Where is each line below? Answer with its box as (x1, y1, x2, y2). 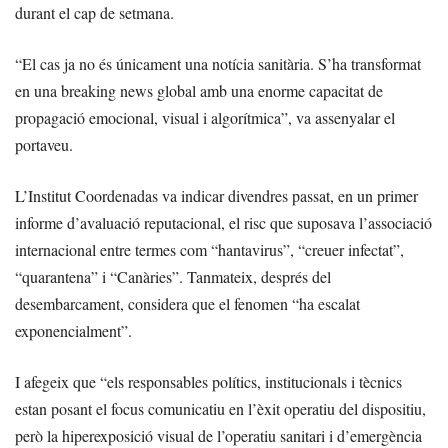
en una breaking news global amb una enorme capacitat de (15, 80, 383, 102)
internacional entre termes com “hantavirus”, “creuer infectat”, (15, 239, 404, 261)
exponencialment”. (15, 320, 132, 342)
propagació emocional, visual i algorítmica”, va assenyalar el (15, 107, 395, 129)
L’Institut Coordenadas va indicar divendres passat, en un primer (15, 185, 418, 207)
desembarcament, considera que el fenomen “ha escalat (15, 293, 360, 315)
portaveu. (15, 134, 73, 156)
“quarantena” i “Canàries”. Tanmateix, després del (15, 266, 331, 288)
